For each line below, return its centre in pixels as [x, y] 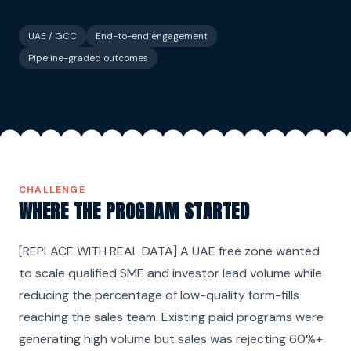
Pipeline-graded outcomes [88, 58]
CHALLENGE [52, 189]
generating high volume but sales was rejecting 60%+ [171, 338]
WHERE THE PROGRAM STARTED [134, 211]
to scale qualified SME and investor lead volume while [170, 273]
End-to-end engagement [152, 36]
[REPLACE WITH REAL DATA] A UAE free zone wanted [169, 251]
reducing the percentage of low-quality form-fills [159, 295]
